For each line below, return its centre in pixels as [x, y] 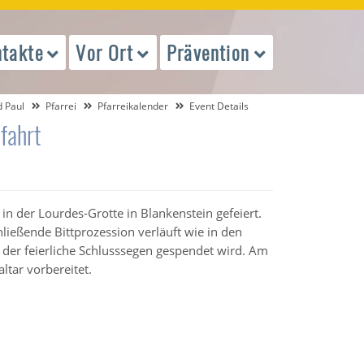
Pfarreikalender [133, 106]
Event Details [219, 106]
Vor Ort [105, 52]
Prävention [208, 52]
